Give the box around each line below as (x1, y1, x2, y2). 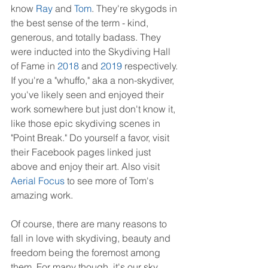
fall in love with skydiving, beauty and (11, 232, 173, 245)
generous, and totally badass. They (11, 31, 163, 44)
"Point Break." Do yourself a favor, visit (11, 132, 172, 144)
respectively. (122, 60, 180, 72)
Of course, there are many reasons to (11, 218, 169, 230)
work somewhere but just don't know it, (11, 103, 178, 115)
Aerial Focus (11, 175, 65, 187)
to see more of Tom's (65, 175, 156, 187)
